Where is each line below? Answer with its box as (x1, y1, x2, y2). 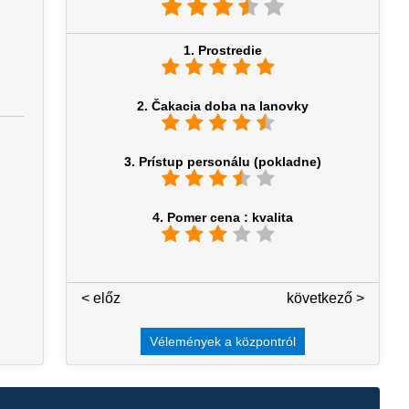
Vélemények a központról (150, 334, 296, 350)
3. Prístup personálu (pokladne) (124, 154, 321, 170)
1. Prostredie (184, 43, 262, 58)
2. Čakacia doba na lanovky (137, 99, 309, 114)
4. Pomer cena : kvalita (152, 210, 293, 225)
